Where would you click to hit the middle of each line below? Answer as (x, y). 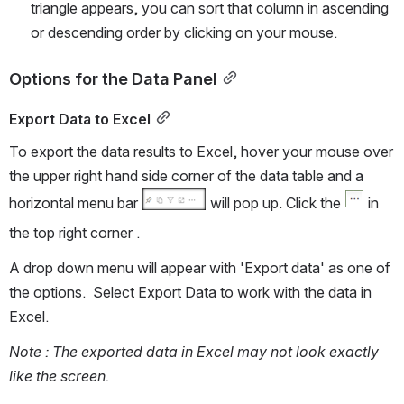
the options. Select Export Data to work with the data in (190, 292)
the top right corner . (76, 232)
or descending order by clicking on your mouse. (186, 32)
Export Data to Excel (80, 119)
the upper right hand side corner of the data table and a (186, 175)
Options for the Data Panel (113, 78)
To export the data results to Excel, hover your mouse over (201, 151)
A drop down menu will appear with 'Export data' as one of (200, 267)
